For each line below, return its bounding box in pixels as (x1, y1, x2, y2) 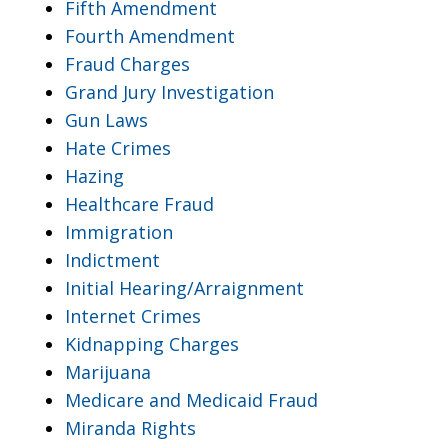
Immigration (65, 219, 173, 244)
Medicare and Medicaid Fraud (65, 387, 318, 412)
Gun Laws (65, 107, 148, 132)
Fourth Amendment (65, 23, 235, 48)
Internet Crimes (65, 303, 201, 328)
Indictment (65, 247, 160, 272)
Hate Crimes (65, 135, 171, 160)
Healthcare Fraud (65, 191, 214, 216)
